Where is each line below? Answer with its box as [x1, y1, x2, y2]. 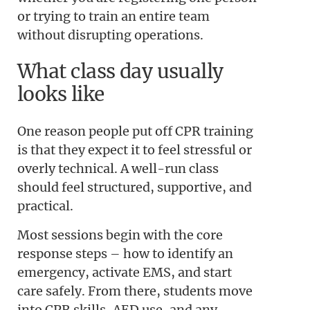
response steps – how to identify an [17, 245, 233, 262]
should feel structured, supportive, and [17, 179, 252, 196]
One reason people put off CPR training [17, 123, 253, 140]
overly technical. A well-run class [17, 161, 219, 177]
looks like [17, 82, 104, 107]
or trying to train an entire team [17, 8, 210, 24]
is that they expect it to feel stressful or [17, 142, 252, 158]
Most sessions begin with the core [17, 226, 223, 243]
